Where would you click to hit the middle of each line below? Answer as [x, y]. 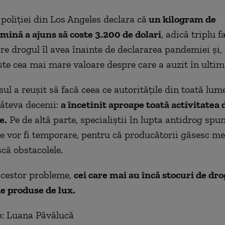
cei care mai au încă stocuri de [141, 175]
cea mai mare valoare [60, 64]
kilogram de [188, 19]
